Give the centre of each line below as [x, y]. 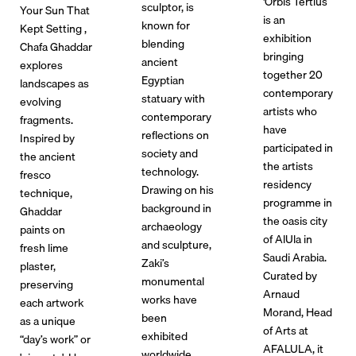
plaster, [37, 265]
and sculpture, [177, 244]
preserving [46, 284]
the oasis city [296, 220]
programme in [298, 202]
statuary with [174, 98]
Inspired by [47, 137]
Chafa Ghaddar [56, 46]
